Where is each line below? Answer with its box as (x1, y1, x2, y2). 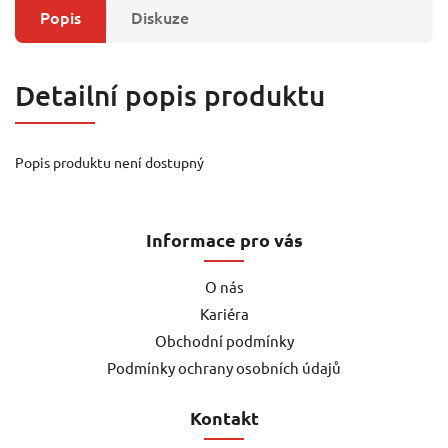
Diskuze (131, 5, 189, 28)
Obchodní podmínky (154, 330, 294, 350)
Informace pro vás (145, 227, 303, 251)
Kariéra (199, 303, 249, 323)
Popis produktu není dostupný (15, 152, 204, 171)
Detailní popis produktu (15, 77, 325, 112)
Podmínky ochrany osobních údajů (107, 357, 341, 377)
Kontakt (189, 405, 259, 429)
